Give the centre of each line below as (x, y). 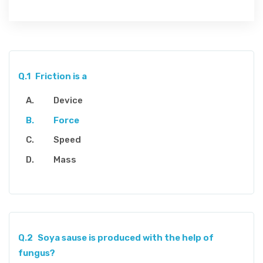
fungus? (37, 253)
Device (68, 101)
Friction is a (61, 77)
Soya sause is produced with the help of (125, 237)
